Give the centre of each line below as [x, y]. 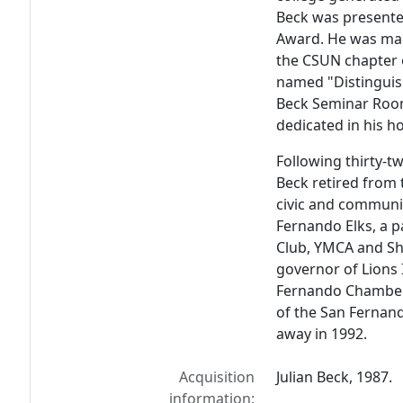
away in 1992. [322, 334]
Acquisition [217, 377]
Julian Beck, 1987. [335, 377]
